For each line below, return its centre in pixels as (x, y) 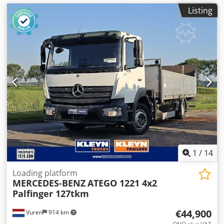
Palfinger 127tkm (51, 193)
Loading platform (45, 173)
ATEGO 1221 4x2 (122, 183)
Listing (200, 10)
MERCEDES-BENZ (49, 183)
